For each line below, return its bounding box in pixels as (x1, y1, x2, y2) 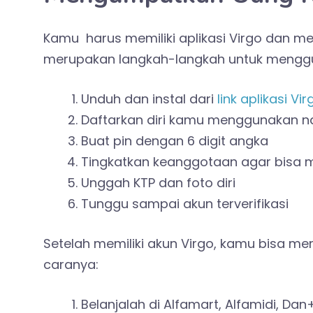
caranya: (43, 256, 99, 274)
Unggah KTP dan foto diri (81, 174, 235, 192)
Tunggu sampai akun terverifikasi (81, 195, 289, 213)
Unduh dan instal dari (81, 90, 217, 108)
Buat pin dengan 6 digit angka (81, 132, 268, 150)
